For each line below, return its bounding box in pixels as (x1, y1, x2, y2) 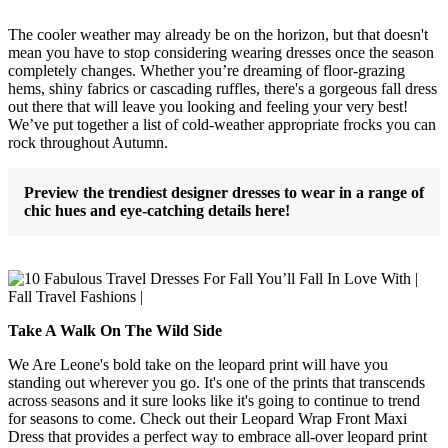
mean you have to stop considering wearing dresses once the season (8, 43, 434, 61)
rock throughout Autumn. (8, 133, 168, 151)
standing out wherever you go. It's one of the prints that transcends (8, 373, 425, 391)
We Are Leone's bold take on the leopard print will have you (8, 355, 388, 373)
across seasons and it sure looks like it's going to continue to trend (8, 391, 420, 409)
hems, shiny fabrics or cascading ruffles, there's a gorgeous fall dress (8, 79, 437, 97)
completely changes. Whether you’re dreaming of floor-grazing (8, 61, 405, 79)
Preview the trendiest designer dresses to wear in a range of (24, 183, 424, 201)
